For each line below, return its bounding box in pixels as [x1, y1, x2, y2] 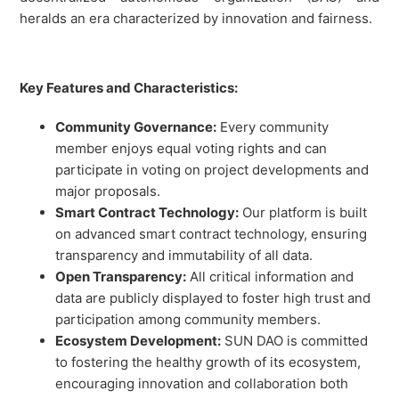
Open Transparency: [55, 268, 187, 286]
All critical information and [186, 268, 354, 286]
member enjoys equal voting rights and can [55, 140, 328, 158]
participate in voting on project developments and [55, 161, 370, 179]
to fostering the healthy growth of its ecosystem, [55, 354, 362, 371]
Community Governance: [55, 118, 217, 136]
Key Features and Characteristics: [20, 79, 239, 97]
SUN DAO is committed [221, 332, 369, 350]
